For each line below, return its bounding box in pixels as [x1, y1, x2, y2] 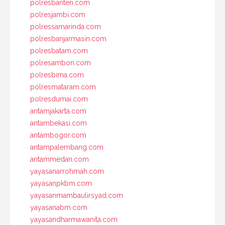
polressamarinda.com [30, 22, 101, 31]
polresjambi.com [30, 10, 85, 19]
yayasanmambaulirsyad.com [30, 191, 123, 199]
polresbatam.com [30, 46, 88, 55]
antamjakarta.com [30, 106, 86, 115]
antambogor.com [30, 131, 86, 139]
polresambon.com [30, 58, 91, 67]
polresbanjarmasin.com [30, 34, 106, 43]
